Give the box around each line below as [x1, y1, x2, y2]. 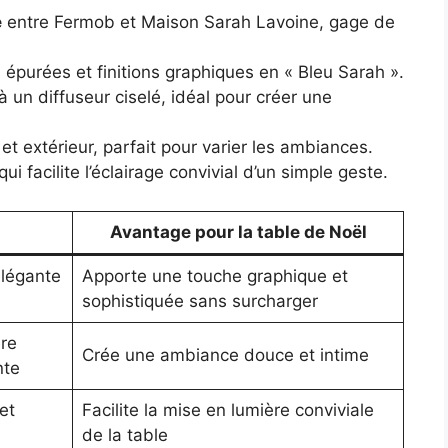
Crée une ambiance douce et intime [81, 344, 369, 365]
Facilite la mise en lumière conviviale [81, 399, 374, 420]
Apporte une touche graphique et [81, 265, 348, 286]
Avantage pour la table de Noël [109, 221, 367, 242]
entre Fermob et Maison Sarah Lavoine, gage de [2, 12, 395, 33]
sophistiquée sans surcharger [81, 290, 318, 311]
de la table [81, 424, 168, 445]
